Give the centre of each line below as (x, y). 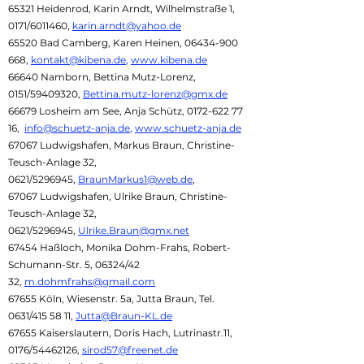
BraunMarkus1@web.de (135, 179)
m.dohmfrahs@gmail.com (90, 282)
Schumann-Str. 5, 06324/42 (74, 264)
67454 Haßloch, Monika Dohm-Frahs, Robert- (119, 247)
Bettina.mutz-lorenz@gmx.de (155, 94)
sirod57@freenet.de (130, 350)
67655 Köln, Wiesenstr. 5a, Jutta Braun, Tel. (111, 299)
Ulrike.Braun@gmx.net (134, 230)
